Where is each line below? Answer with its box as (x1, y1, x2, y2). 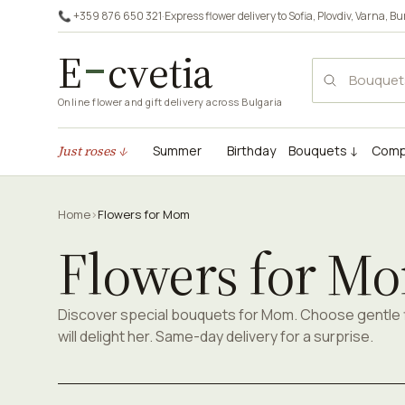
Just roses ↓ (58, 142, 127, 160)
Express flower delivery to (165, 8, 288, 24)
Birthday (227, 142, 276, 159)
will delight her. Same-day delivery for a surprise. (58, 326, 373, 346)
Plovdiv (317, 8, 351, 24)
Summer (153, 142, 202, 159)
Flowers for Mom (98, 206, 190, 222)
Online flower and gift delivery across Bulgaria (58, 95, 283, 108)
